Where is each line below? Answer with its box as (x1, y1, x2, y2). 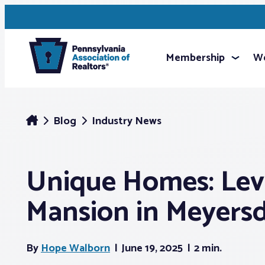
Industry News (92, 112, 161, 130)
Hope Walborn (41, 240, 110, 257)
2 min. (194, 240, 222, 257)
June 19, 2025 (121, 240, 185, 257)
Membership (166, 49, 225, 67)
